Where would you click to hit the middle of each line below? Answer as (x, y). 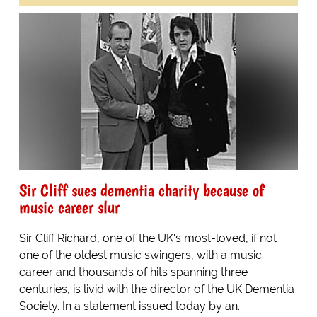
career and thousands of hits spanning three (133, 272)
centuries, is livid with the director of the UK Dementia (156, 289)
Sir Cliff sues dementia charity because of (141, 190)
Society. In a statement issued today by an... (131, 306)
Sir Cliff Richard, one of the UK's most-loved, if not (148, 238)
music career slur (69, 207)
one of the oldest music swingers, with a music (140, 255)
